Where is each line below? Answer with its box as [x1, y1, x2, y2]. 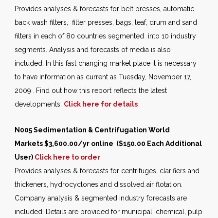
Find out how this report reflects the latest [36, 87, 167, 95]
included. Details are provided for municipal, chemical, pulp [15, 208, 202, 216]
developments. [15, 100, 64, 109]
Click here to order [35, 153, 100, 162]
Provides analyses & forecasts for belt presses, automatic [15, 5, 194, 13]
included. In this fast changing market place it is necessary [15, 59, 197, 68]
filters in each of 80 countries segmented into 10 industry [15, 32, 196, 40]
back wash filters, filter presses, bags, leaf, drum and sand [15, 18, 197, 27]
